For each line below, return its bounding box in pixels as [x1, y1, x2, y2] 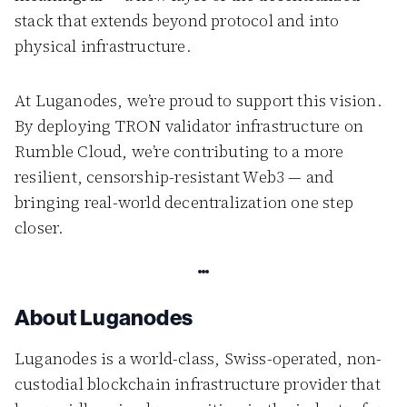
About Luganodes [15, 303, 193, 331]
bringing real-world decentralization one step [15, 191, 354, 213]
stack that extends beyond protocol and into [15, 9, 340, 32]
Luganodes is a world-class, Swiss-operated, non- [15, 347, 382, 370]
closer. [15, 216, 65, 239]
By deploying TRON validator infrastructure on [15, 114, 364, 137]
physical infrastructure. [15, 35, 192, 57]
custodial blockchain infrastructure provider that [15, 372, 381, 395]
